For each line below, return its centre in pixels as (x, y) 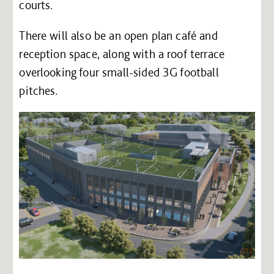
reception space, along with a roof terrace (122, 54)
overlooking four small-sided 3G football (119, 72)
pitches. (39, 90)
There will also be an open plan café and (118, 35)
